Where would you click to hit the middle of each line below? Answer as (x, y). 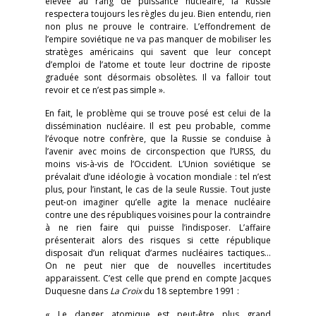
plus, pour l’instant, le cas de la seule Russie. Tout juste (158, 189)
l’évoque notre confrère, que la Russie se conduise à (158, 139)
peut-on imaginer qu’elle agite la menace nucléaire (158, 202)
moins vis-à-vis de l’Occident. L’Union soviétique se (158, 164)
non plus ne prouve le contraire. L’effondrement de (158, 26)
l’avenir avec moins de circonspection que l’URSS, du (158, 151)
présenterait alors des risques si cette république (158, 240)
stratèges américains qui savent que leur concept (158, 52)
